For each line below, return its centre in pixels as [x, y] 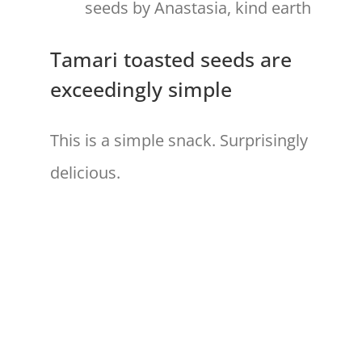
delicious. [85, 173]
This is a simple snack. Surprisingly [179, 141]
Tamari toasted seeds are [171, 59]
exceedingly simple [141, 89]
